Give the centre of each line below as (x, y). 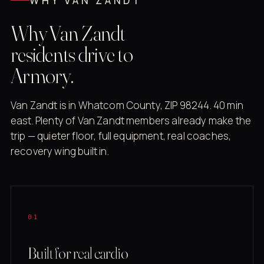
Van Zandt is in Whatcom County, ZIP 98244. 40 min (127, 105)
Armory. (42, 75)
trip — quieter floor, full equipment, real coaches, (121, 136)
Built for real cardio (78, 253)
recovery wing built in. (60, 151)
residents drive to (72, 54)
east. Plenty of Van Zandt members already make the (131, 120)
